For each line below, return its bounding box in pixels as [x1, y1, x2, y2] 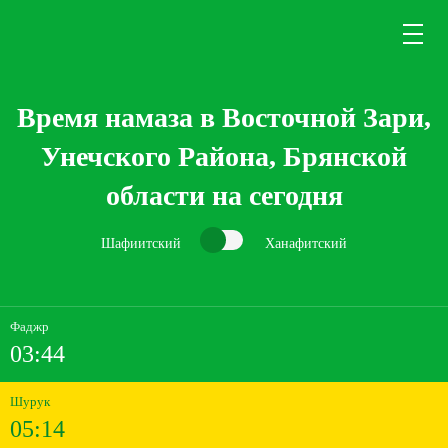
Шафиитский [101, 235, 181, 251]
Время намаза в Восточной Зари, [17, 102, 431, 133]
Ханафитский [265, 235, 347, 251]
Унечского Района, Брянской [41, 141, 407, 172]
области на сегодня [105, 180, 343, 211]
